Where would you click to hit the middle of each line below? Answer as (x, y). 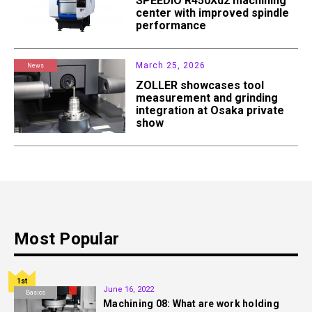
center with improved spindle (213, 13)
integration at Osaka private (210, 110)
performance (171, 26)
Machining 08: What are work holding (191, 303)
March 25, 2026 (171, 65)
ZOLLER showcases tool (200, 85)
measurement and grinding (207, 97)
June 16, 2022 (128, 289)
